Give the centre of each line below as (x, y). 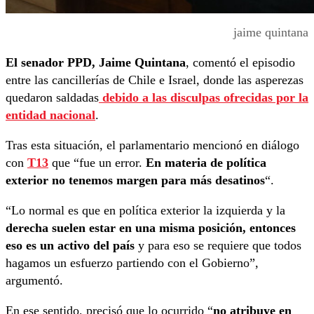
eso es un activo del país (70, 246)
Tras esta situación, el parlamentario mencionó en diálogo (152, 145)
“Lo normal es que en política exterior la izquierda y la (145, 211)
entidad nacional (50, 115)
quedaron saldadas (52, 98)
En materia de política (206, 163)
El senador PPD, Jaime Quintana (96, 63)
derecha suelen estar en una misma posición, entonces (151, 228)
